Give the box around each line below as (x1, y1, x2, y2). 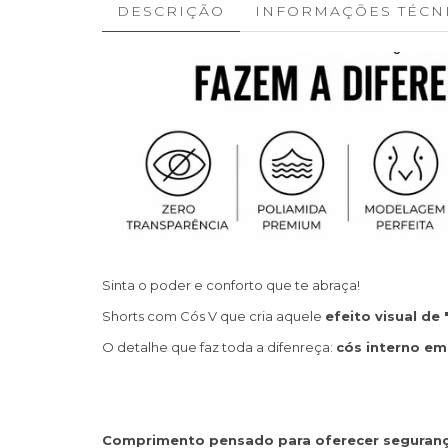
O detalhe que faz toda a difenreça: (102, 338, 336, 355)
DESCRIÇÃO (117, 2, 225, 21)
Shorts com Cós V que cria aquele (102, 307, 325, 324)
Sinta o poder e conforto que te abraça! (102, 276, 360, 293)
